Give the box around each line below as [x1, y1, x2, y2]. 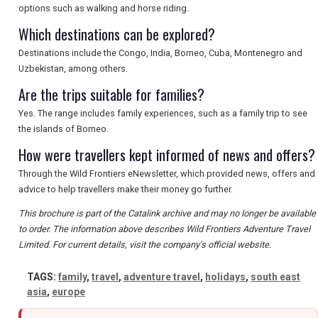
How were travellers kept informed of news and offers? [18, 144, 315, 166]
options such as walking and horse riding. [18, 3, 189, 14]
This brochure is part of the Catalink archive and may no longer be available [18, 208, 316, 219]
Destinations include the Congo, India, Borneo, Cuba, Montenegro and [18, 48, 302, 59]
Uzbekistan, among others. [18, 63, 128, 75]
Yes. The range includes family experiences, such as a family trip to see [18, 108, 307, 119]
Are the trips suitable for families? [18, 84, 204, 106]
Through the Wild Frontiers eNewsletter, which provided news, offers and [18, 168, 315, 180]
